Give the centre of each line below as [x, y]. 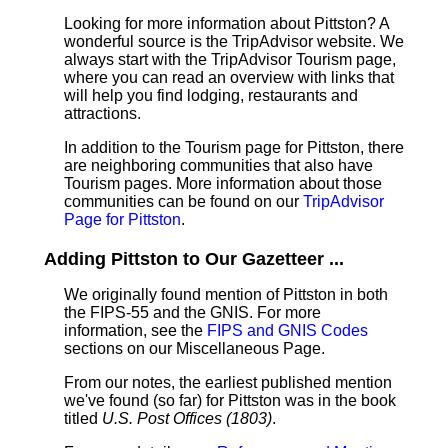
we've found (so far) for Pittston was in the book [230, 400]
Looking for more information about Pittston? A [226, 23]
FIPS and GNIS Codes [287, 330]
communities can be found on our [183, 201]
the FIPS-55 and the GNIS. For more [192, 312]
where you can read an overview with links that [229, 77]
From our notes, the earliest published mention [228, 382]
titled [83, 418]
